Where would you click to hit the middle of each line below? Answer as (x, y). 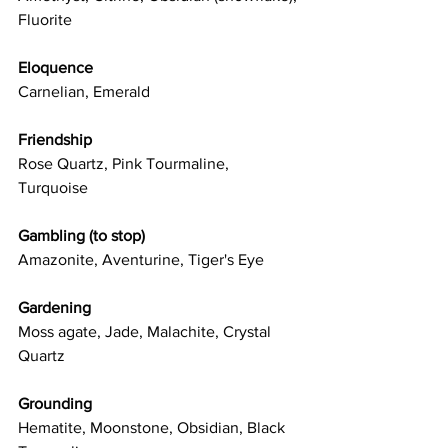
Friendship (55, 140)
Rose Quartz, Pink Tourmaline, (125, 164)
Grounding (55, 404)
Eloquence (55, 68)
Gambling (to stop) (81, 236)
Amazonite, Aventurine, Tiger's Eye (141, 260)
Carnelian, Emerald (84, 92)
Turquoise (53, 188)
